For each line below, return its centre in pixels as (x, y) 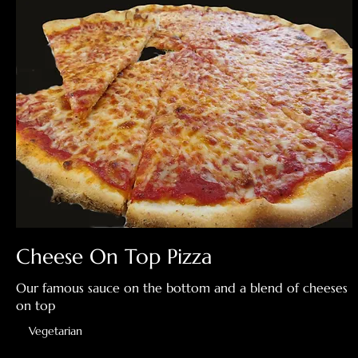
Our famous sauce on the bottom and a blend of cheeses (182, 288)
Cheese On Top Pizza (114, 257)
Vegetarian (56, 331)
